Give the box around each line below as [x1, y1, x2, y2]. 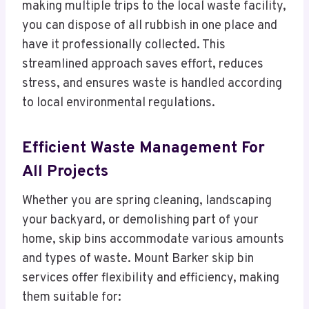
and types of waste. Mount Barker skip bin [22, 251, 254, 268]
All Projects [22, 161, 108, 182]
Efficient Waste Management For [22, 138, 265, 159]
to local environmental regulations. [22, 95, 215, 112]
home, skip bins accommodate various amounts [22, 232, 284, 248]
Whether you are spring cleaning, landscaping [22, 193, 272, 210]
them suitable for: [22, 290, 121, 306]
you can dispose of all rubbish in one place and [22, 18, 277, 34]
